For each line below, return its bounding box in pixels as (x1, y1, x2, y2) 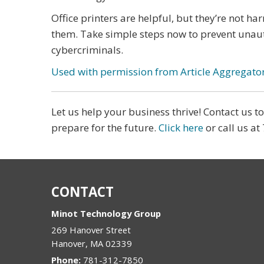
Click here (159, 120, 203, 134)
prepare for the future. (51, 120, 159, 134)
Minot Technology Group (51, 207, 161, 219)
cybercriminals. (51, 42, 123, 57)
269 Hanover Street (51, 223, 131, 236)
